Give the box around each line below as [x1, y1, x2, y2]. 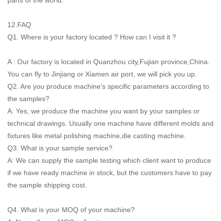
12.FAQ [7, 20, 31, 29]
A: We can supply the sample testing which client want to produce [7, 156, 211, 164]
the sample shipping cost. [7, 181, 87, 189]
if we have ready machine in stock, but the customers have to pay [7, 168, 212, 177]
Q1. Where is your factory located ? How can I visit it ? [7, 33, 176, 41]
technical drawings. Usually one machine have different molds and [7, 119, 214, 127]
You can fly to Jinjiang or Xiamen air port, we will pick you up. [7, 70, 197, 78]
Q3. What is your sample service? [7, 144, 112, 152]
